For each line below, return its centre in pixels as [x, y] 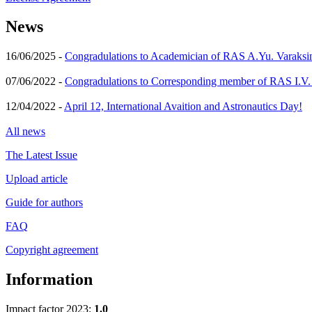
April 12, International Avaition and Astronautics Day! [183, 107]
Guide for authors [44, 203]
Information [49, 280]
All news [25, 132]
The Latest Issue [41, 155]
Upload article [37, 179]
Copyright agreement [52, 250]
